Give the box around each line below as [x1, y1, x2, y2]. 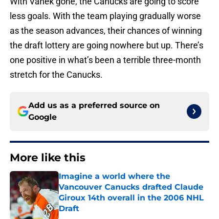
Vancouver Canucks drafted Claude [59, 182, 203, 192]
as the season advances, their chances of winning [10, 25, 202, 36]
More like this [10, 151, 86, 165]
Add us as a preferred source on [28, 101, 160, 110]
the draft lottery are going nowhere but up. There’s [10, 40, 203, 51]
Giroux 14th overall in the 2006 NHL [59, 193, 204, 203]
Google [28, 112, 57, 122]
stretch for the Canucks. [10, 69, 103, 80]
